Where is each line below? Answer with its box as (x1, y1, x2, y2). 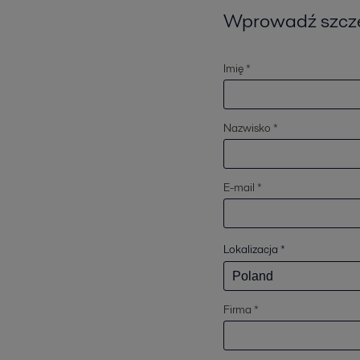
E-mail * (223, 179, 262, 195)
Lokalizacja (223, 241, 278, 257)
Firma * (223, 301, 259, 317)
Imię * (223, 60, 251, 76)
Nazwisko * (223, 120, 278, 136)
